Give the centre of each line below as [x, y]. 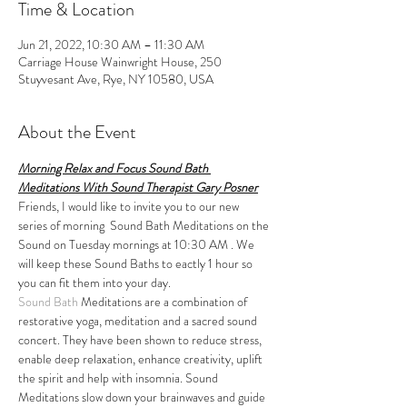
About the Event [77, 132]
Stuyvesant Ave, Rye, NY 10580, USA [116, 79]
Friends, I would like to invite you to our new [130, 206]
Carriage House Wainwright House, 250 [120, 62]
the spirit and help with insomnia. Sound [119, 378]
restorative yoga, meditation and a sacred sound [139, 321]
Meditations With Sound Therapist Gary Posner [138, 187]
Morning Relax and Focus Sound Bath [114, 168]
